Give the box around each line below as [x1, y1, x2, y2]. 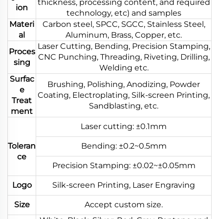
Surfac [9, 74, 34, 84]
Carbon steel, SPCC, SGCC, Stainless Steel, [42, 19, 205, 29]
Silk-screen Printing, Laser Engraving [52, 180, 195, 190]
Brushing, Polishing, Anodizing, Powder [47, 79, 200, 89]
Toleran [8, 141, 36, 151]
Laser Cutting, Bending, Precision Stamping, [37, 41, 210, 51]
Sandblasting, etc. [89, 101, 158, 110]
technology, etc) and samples [66, 8, 181, 18]
